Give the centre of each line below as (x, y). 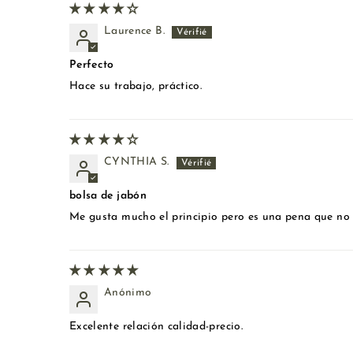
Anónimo (128, 293)
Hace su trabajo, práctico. (136, 87)
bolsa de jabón (108, 196)
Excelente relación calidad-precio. (156, 327)
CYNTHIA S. (137, 162)
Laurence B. (134, 32)
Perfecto (92, 65)
